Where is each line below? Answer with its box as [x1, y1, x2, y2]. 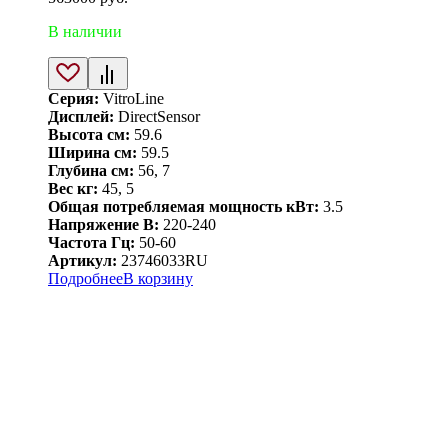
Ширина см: [48, 144, 137, 162]
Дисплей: [48, 108, 114, 126]
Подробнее [48, 270, 123, 288]
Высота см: [48, 126, 130, 144]
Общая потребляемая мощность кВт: [48, 198, 319, 216]
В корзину [123, 270, 193, 288]
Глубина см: [48, 162, 134, 180]
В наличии [48, 23, 122, 41]
